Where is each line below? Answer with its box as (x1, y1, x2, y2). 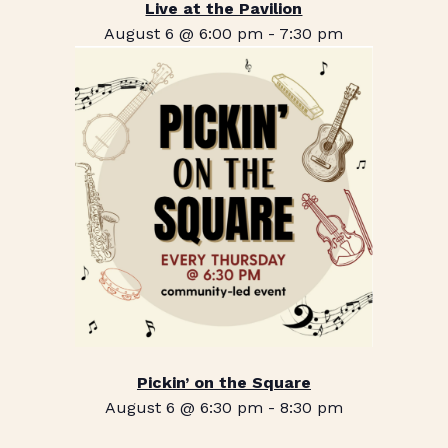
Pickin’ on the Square (136, 372, 311, 392)
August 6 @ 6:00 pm (104, 24, 264, 44)
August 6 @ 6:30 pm (104, 397, 263, 417)
